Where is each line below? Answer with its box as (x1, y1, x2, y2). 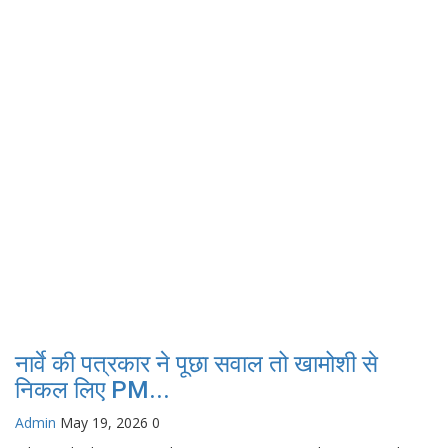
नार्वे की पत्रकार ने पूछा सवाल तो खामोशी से (15, 349, 378, 378)
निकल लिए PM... (15, 375, 170, 404)
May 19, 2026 (60, 412, 148, 432)
